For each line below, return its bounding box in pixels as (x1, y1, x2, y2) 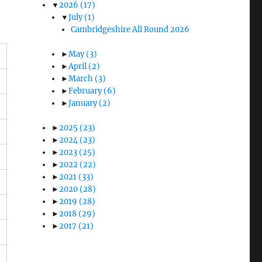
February (68, 86, 104, 96)
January (68, 98, 99, 109)
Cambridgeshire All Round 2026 (70, 25, 189, 35)
